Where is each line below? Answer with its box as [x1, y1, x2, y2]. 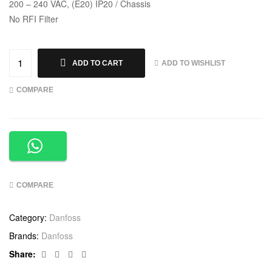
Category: [9, 211, 49, 224]
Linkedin [75, 247, 107, 260]
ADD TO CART [72, 59, 123, 68]
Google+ [86, 247, 118, 260]
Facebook [48, 247, 86, 260]
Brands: [9, 229, 41, 242]
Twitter [61, 247, 87, 260]
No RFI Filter [9, 13, 58, 25]
